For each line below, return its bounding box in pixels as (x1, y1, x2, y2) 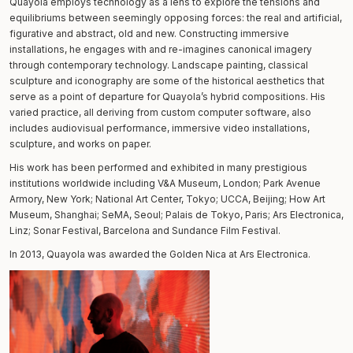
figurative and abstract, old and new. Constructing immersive (9, 27, 289, 39)
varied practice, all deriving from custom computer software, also (9, 106, 311, 118)
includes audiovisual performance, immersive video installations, (9, 121, 310, 134)
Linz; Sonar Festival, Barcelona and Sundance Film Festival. (9, 224, 281, 236)
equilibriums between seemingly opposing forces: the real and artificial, (9, 11, 342, 24)
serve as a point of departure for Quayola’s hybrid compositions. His (9, 90, 325, 102)
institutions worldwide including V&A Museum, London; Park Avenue (9, 176, 321, 189)
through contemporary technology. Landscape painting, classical (9, 58, 308, 71)
